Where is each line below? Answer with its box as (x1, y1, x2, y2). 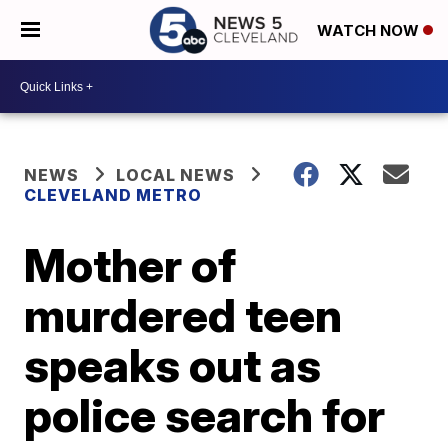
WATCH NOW (317, 21, 423, 41)
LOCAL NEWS (116, 165, 236, 185)
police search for (24, 387, 386, 443)
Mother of (24, 237, 237, 293)
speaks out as (24, 337, 322, 393)
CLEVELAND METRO (24, 185, 203, 205)
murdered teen (24, 287, 343, 343)
